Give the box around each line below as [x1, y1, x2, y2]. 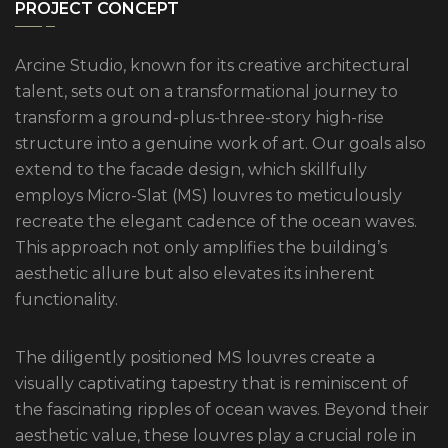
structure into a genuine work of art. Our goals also [15, 134, 426, 154]
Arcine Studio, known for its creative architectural [15, 56, 410, 76]
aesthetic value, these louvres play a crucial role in [15, 426, 416, 446]
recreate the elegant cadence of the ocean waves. [15, 212, 417, 232]
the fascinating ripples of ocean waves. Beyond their [15, 400, 429, 420]
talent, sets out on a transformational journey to [15, 82, 398, 102]
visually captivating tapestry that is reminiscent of [15, 374, 408, 394]
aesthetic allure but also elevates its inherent [15, 264, 375, 284]
